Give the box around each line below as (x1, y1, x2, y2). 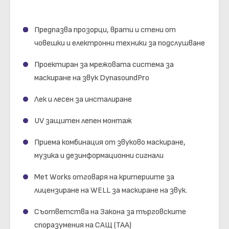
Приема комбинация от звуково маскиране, (34, 138, 186, 148)
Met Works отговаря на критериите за (34, 172, 174, 182)
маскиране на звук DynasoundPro (34, 73, 149, 83)
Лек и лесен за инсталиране (34, 95, 132, 105)
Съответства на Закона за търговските (34, 207, 186, 217)
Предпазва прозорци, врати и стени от (34, 25, 176, 35)
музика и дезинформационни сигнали (34, 151, 164, 161)
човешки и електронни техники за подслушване (34, 38, 205, 49)
